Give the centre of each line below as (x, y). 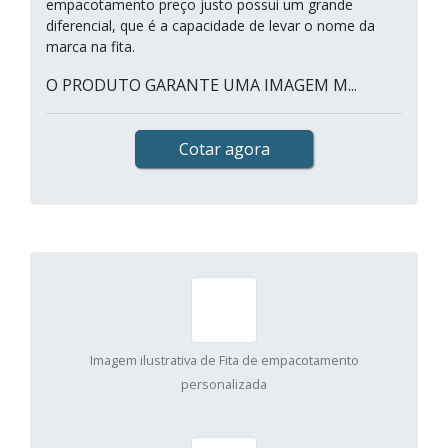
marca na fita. (90, 46)
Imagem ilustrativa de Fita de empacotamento (224, 360)
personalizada (224, 384)
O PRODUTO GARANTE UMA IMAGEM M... (201, 85)
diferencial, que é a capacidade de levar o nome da (210, 25)
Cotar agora (224, 149)
